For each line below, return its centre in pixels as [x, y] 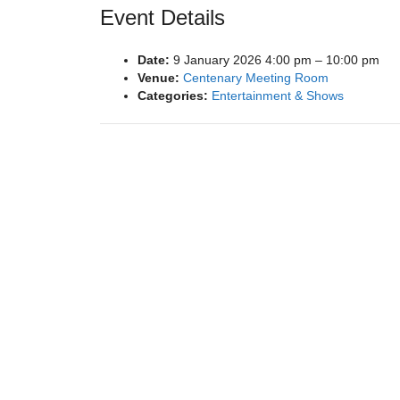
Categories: [173, 96]
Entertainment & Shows [278, 96]
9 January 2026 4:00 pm [242, 60]
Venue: [158, 78]
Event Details [162, 18]
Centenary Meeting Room [256, 78]
